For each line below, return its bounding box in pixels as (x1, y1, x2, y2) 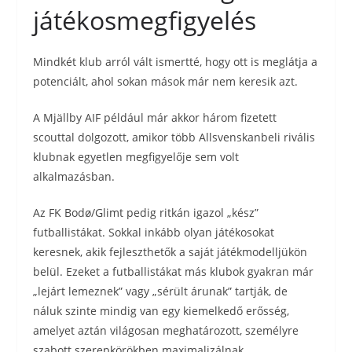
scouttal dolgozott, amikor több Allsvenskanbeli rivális (33, 130, 316, 145)
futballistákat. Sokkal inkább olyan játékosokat (33, 225, 275, 240)
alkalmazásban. (33, 169, 115, 184)
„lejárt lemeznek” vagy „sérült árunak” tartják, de (33, 284, 288, 299)
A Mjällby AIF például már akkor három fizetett (33, 110, 277, 125)
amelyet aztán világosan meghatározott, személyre (33, 323, 299, 338)
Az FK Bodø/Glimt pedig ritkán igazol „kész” (33, 205, 259, 220)
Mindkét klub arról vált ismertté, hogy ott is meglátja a (33, 54, 318, 69)
